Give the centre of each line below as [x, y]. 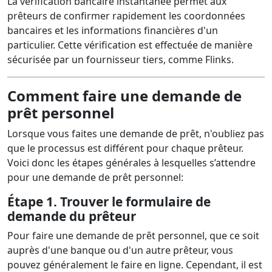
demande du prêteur [72, 216]
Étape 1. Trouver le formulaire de [109, 202]
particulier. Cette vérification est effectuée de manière [130, 45]
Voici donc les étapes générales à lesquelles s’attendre [131, 163]
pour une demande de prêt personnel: [95, 177]
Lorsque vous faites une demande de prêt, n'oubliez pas [136, 134]
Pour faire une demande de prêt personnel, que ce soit [133, 236]
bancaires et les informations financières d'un [113, 30]
